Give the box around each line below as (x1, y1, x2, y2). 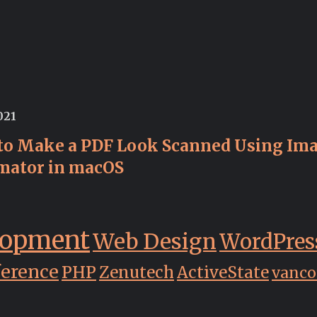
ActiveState (177, 263, 269, 283)
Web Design (93, 229, 217, 255)
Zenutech (99, 263, 174, 283)
